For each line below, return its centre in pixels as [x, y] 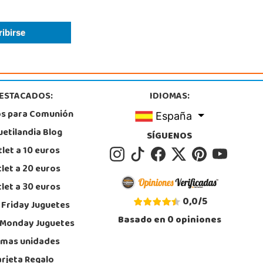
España [174, 116]
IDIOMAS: [169, 97]
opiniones [197, 220]
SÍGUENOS [170, 136]
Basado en [142, 220]
